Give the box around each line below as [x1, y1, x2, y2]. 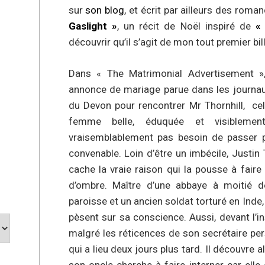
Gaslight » [68, 20, 117, 33]
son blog [85, 4, 125, 17]
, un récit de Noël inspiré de [117, 20, 256, 33]
